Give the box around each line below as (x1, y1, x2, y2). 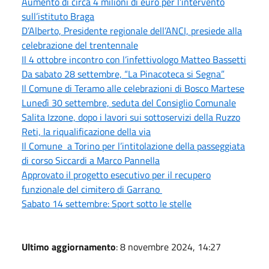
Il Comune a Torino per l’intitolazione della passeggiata (22, 138, 245, 153)
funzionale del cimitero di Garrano (22, 181, 162, 196)
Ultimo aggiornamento (22, 239, 116, 254)
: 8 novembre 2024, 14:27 (116, 239, 221, 254)
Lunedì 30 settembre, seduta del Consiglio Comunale (22, 95, 236, 110)
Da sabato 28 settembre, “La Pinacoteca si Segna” (22, 66, 225, 81)
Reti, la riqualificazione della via (22, 124, 151, 139)
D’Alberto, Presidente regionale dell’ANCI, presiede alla (22, 23, 242, 38)
